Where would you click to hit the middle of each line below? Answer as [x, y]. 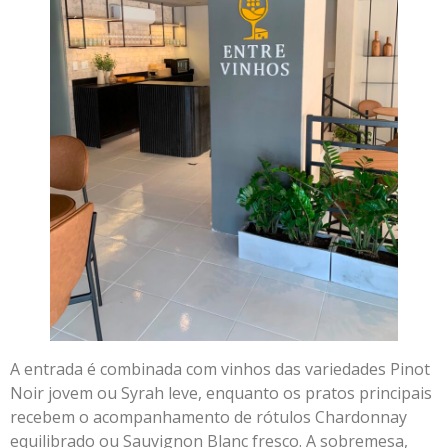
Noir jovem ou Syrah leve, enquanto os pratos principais [221, 392]
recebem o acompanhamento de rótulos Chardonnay [208, 416]
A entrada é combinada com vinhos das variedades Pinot [220, 368]
